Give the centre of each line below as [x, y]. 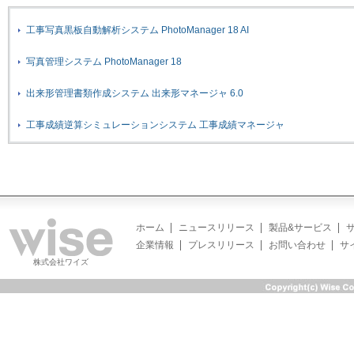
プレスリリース [221, 245]
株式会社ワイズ [60, 262]
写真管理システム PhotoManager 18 [104, 62]
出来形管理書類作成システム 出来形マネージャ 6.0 [135, 94]
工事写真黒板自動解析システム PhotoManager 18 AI [137, 30]
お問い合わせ [297, 245]
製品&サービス [300, 228]
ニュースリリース [217, 228]
